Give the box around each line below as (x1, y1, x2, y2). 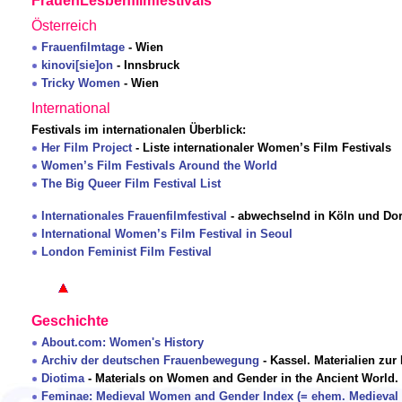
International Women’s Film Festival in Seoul (41, 227, 293, 241)
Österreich (31, 18, 97, 34)
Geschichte (31, 313, 109, 329)
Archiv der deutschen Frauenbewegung (41, 354, 259, 368)
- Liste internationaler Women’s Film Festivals (132, 141, 391, 155)
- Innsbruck (113, 58, 179, 73)
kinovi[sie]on (41, 58, 113, 73)
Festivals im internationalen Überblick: (31, 123, 246, 137)
